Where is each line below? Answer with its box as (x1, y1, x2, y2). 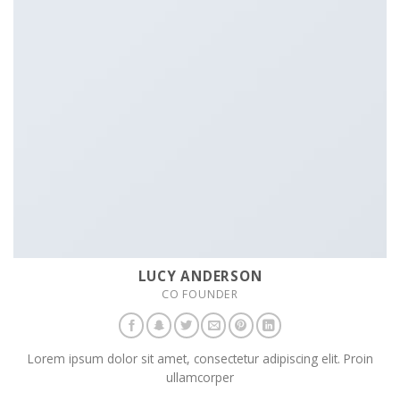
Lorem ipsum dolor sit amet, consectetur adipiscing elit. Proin (27, 350, 373, 368)
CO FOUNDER (162, 286, 238, 302)
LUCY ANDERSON (137, 266, 262, 285)
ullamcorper (166, 369, 234, 387)
